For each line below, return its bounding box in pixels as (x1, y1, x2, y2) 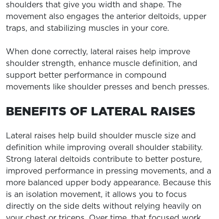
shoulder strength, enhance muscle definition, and (6, 58, 197, 68)
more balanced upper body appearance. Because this (6, 177, 211, 188)
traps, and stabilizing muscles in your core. (6, 22, 169, 33)
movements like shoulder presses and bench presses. (6, 81, 209, 92)
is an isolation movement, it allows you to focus (6, 189, 187, 199)
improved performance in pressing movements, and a (6, 165, 211, 176)
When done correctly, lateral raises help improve (6, 46, 190, 57)
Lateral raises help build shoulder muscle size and (6, 130, 196, 141)
